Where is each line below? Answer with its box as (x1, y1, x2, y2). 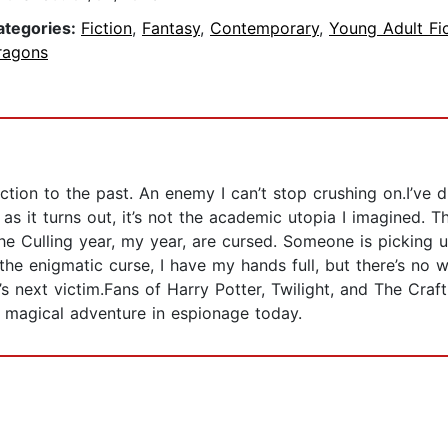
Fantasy (142, 18, 200, 39)
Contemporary (210, 18, 319, 39)
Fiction (81, 18, 132, 39)
